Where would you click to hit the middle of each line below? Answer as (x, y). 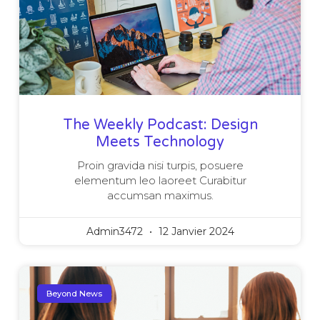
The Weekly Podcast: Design (160, 125)
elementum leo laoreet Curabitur (160, 181)
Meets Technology (160, 142)
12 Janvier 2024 (195, 232)
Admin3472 (116, 232)
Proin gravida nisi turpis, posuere (160, 166)
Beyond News (75, 293)
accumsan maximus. (160, 196)
